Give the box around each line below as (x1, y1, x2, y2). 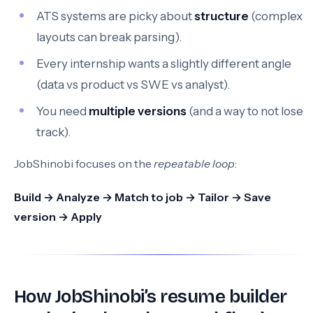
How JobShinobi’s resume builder (14, 286, 287, 307)
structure (194, 9, 249, 23)
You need (36, 104, 89, 118)
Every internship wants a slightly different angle (36, 57, 291, 71)
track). (36, 125, 71, 139)
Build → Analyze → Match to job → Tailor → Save (14, 190, 271, 204)
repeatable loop (154, 156, 235, 170)
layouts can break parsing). (36, 30, 182, 44)
